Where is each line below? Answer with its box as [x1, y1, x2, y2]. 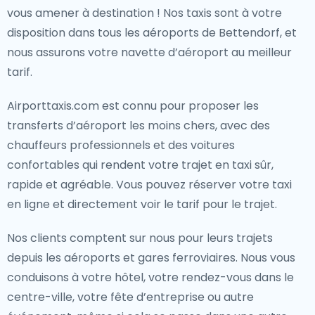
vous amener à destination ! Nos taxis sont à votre [7, 5, 282, 21]
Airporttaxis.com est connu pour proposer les [7, 98, 259, 114]
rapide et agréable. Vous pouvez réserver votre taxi [7, 176, 292, 193]
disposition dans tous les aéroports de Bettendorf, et [7, 25, 297, 41]
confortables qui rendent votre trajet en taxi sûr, [7, 157, 274, 173]
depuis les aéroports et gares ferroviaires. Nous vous [7, 250, 295, 266]
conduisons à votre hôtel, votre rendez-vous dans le [7, 269, 294, 285]
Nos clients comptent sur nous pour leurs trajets [7, 230, 273, 246]
